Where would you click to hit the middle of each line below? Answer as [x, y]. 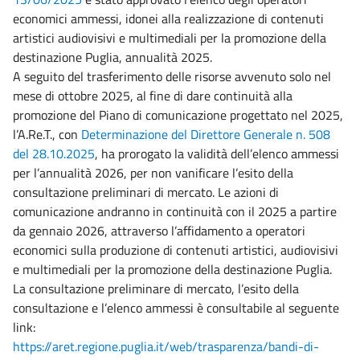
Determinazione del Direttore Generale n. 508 [206, 134]
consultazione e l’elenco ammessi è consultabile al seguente [176, 308]
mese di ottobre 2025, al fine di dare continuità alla [153, 96]
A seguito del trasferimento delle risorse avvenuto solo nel [172, 76]
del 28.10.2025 [54, 153]
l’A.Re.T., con [47, 134]
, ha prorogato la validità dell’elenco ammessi [217, 153]
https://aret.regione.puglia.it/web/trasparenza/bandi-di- [166, 346]
